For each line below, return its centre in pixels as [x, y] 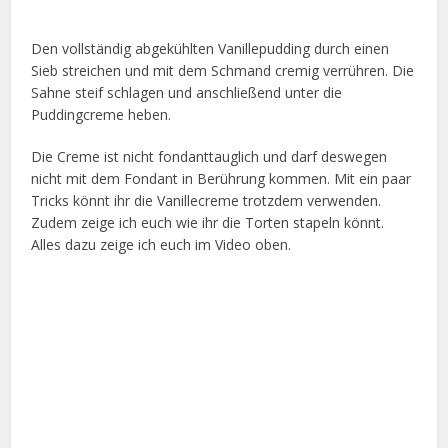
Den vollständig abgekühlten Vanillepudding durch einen [210, 48]
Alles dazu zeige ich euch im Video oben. [161, 244]
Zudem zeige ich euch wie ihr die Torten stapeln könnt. [208, 222]
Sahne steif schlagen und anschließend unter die [187, 92]
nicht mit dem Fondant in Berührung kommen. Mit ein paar [221, 178]
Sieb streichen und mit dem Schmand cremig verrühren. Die [223, 70]
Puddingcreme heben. [101, 114]
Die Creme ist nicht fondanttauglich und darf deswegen [209, 156]
